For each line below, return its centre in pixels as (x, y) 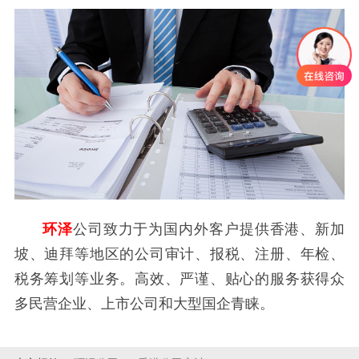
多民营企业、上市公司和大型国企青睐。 (144, 303)
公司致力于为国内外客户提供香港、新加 (209, 229)
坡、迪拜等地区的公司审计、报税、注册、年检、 (179, 254)
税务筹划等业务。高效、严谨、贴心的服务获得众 (179, 278)
